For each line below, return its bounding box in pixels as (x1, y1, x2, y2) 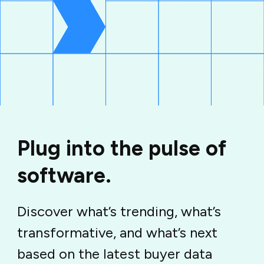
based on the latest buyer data (17, 245, 213, 263)
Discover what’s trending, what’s (17, 203, 222, 220)
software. (17, 163, 112, 189)
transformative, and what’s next (17, 224, 218, 242)
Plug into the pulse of (17, 136, 227, 161)
